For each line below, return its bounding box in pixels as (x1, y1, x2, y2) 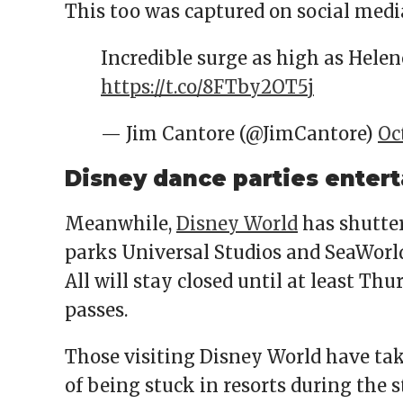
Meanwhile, (65, 212, 176, 236)
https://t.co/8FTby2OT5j (101, 76, 314, 99)
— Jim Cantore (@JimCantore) (101, 122, 378, 146)
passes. (65, 299, 132, 322)
